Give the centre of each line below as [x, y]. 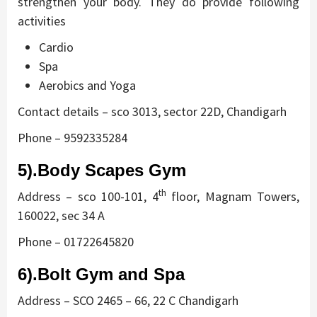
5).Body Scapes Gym [102, 170]
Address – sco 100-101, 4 [88, 196]
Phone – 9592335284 [73, 137]
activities [42, 21]
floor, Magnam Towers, [233, 196]
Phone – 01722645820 [76, 241]
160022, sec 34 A [61, 215]
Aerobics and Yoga [87, 85]
